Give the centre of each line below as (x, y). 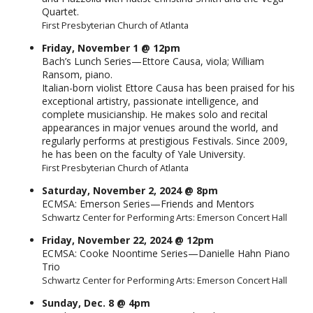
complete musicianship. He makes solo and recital (155, 115)
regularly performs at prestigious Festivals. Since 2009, (165, 141)
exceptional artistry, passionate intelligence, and (150, 101)
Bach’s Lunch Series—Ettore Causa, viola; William (153, 61)
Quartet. (60, 12)
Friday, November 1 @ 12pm (111, 48)
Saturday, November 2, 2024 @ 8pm (130, 191)
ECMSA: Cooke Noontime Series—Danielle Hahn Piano (166, 254)
